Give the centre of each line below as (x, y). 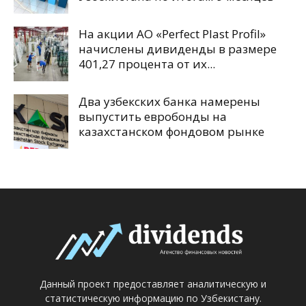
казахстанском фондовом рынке (171, 132)
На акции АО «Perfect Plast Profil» (172, 34)
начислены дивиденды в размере (178, 49)
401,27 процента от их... (147, 64)
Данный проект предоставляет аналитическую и (153, 283)
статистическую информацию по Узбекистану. (153, 298)
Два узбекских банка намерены (169, 102)
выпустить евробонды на (153, 117)
